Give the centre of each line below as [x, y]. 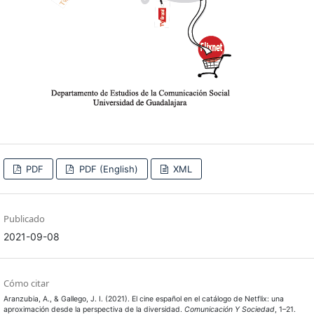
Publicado [24, 218]
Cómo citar [26, 283]
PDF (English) [107, 169]
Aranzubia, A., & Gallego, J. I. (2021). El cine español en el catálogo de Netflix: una [143, 299]
